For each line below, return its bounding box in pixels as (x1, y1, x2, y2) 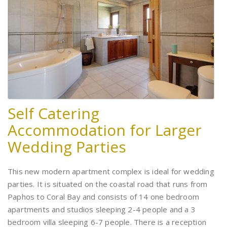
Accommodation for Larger (8, 119, 202, 140)
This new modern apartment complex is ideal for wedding (8, 166, 214, 176)
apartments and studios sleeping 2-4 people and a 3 (8, 204, 196, 214)
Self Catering (8, 102, 99, 124)
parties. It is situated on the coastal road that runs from (8, 178, 208, 189)
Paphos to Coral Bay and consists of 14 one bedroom (8, 191, 200, 202)
